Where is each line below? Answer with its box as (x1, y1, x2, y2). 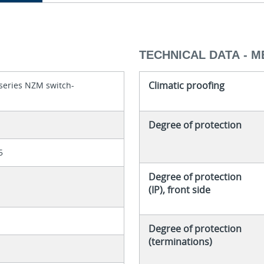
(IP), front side (148, 183, 210, 197)
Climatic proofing (148, 79, 225, 93)
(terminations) (148, 235, 212, 249)
